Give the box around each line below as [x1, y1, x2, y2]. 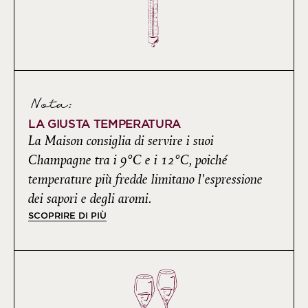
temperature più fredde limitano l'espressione [28, 170, 263, 188]
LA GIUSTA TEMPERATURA [28, 116, 181, 131]
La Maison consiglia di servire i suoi [28, 131, 214, 150]
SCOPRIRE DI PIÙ [28, 210, 107, 221]
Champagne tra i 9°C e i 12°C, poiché [28, 151, 228, 169]
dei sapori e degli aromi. [28, 189, 152, 208]
